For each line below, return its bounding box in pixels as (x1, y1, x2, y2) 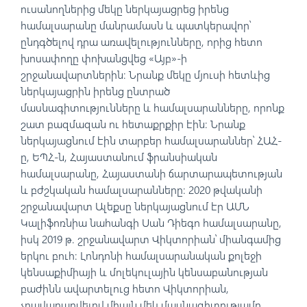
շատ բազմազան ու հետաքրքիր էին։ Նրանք (21, 116, 245, 132)
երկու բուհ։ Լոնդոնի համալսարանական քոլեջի (21, 248, 262, 263)
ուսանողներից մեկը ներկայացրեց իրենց (21, 1, 229, 16)
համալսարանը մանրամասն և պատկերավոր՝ (21, 18, 251, 33)
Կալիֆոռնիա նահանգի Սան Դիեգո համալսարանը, (21, 215, 282, 230)
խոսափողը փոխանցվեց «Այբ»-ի (21, 51, 187, 66)
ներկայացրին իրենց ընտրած (21, 84, 170, 99)
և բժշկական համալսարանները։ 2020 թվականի (21, 182, 262, 197)
